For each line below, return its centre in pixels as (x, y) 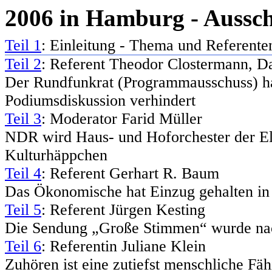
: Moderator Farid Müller (122, 118)
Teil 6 (23, 246)
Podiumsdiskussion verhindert (100, 100)
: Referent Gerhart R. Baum (130, 173)
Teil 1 (23, 45)
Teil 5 (23, 209)
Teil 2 (23, 64)
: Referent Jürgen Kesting (123, 209)
